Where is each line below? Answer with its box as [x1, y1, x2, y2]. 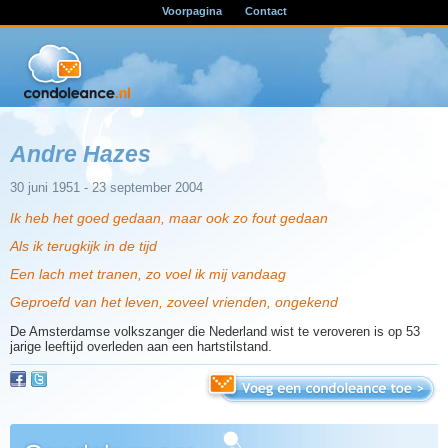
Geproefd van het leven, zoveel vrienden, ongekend [10, 294, 338, 311]
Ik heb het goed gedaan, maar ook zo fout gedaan [10, 210, 328, 227]
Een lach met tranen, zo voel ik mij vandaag [10, 266, 286, 283]
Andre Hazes [10, 141, 151, 168]
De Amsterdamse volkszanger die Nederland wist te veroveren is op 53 [10, 323, 420, 339]
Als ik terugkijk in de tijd [10, 238, 157, 255]
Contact [244, 5, 287, 17]
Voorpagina [161, 5, 222, 17]
